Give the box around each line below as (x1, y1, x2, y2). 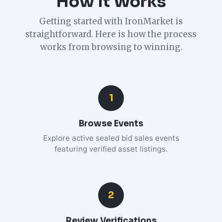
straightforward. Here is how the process (25, 29, 197, 40)
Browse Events (79, 118, 143, 129)
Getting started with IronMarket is (39, 16, 183, 27)
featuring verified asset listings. (55, 144, 167, 154)
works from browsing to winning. (40, 42, 182, 53)
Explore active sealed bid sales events (43, 133, 179, 143)
